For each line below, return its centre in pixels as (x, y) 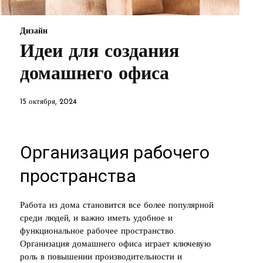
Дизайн (34, 31)
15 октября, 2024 (48, 102)
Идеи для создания (100, 52)
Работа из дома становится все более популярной (117, 205)
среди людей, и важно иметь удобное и (96, 218)
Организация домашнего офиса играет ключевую (115, 244)
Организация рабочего (115, 152)
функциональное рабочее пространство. (98, 231)
